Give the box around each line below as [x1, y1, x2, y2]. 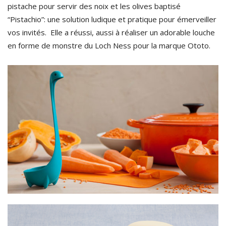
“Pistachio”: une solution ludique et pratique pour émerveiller [8, 14, 216, 25]
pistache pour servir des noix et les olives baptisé [8, 1, 181, 12]
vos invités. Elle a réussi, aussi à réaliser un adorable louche [8, 27, 215, 38]
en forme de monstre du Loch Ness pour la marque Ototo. [8, 40, 210, 51]
